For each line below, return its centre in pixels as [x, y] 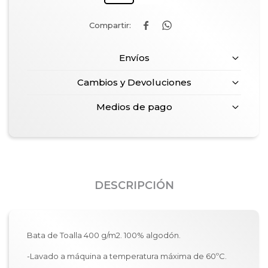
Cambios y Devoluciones [134, 82]
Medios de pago [134, 107]
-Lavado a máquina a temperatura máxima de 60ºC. [128, 256]
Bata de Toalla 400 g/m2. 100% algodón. [104, 235]
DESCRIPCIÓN [134, 185]
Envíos [134, 58]
